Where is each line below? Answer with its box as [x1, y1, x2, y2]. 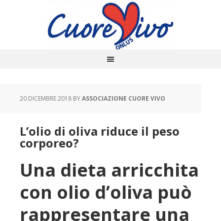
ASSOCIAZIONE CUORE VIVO [82, 94, 165, 103]
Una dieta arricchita [20, 158, 199, 182]
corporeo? [20, 135, 79, 151]
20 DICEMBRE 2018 [20, 94, 72, 103]
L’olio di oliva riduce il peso [20, 123, 180, 139]
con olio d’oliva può [20, 180, 192, 204]
